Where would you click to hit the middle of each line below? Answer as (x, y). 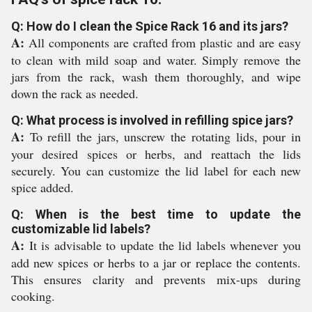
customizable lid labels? (81, 229)
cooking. (33, 296)
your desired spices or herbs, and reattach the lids (156, 154)
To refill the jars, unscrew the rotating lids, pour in (163, 136)
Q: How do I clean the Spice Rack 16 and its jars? (150, 26)
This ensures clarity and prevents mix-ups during (156, 279)
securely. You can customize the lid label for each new (156, 171)
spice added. (42, 187)
